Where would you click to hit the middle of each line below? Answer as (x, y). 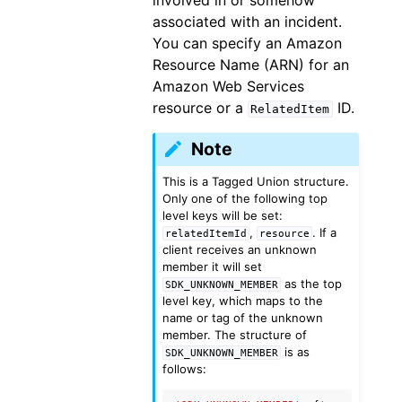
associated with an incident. (247, 22)
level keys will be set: (222, 215)
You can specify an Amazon (247, 43)
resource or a (200, 108)
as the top (311, 283)
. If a (325, 232)
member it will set (212, 266)
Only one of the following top (245, 198)
